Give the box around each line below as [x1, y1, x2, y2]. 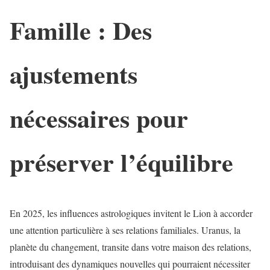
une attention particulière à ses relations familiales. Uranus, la [10, 223, 240, 236]
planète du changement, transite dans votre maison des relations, [10, 240, 251, 253]
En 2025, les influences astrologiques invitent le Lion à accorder [10, 206, 253, 219]
